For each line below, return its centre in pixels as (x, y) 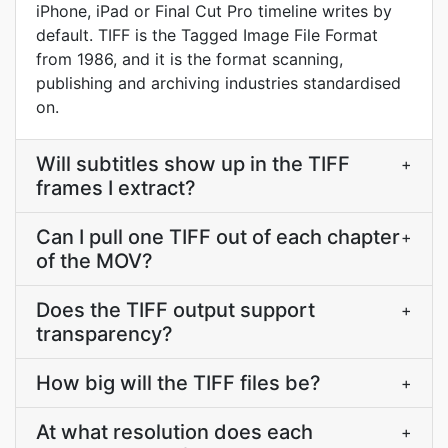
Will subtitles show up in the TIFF (193, 164)
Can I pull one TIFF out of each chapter (218, 237)
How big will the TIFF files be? (178, 383)
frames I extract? (116, 188)
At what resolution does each (174, 432)
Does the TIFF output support (175, 310)
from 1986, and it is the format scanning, (189, 59)
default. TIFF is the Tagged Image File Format (207, 35)
